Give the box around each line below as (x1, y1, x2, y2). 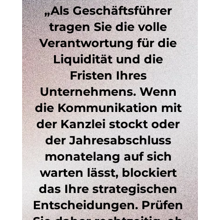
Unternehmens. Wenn (39, 84, 180, 99)
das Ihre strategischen (39, 182, 181, 196)
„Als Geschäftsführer (44, 3, 176, 18)
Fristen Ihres (69, 68, 150, 82)
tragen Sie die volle (49, 20, 171, 34)
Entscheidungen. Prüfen (33, 198, 187, 212)
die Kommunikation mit (34, 101, 185, 115)
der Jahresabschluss (45, 133, 175, 147)
